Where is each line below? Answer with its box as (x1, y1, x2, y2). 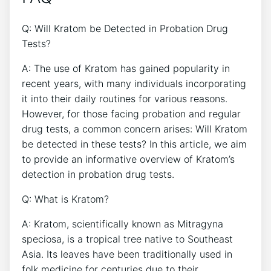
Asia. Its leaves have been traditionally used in (22, 247, 232, 260)
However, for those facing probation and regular (22, 107, 241, 120)
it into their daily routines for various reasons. (22, 92, 227, 105)
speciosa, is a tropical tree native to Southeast (22, 232, 233, 245)
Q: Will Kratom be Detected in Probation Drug (22, 22, 228, 34)
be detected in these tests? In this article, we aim (22, 137, 247, 150)
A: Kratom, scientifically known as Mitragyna (22, 217, 223, 230)
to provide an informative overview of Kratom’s (22, 152, 235, 165)
